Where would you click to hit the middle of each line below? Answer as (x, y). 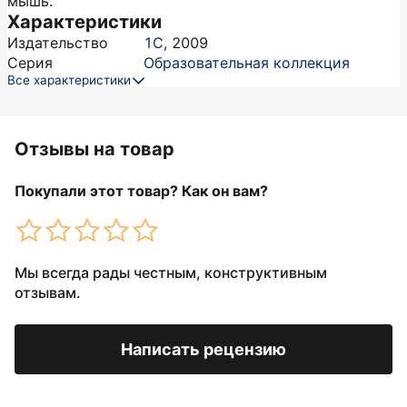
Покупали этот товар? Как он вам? (141, 191)
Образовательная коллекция (247, 63)
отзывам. (48, 293)
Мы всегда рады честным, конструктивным (171, 273)
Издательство (58, 43)
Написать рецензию (203, 349)
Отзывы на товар (94, 149)
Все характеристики (69, 80)
